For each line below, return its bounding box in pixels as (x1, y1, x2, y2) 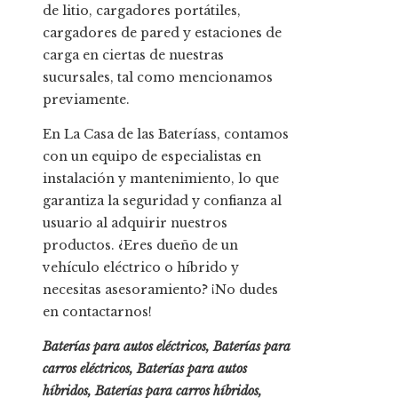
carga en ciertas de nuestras (43, 46, 224, 63)
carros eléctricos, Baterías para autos (43, 360, 247, 377)
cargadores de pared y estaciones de (43, 24, 282, 41)
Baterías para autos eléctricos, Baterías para (43, 338, 291, 354)
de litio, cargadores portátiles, (43, 2, 241, 19)
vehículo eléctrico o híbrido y (43, 259, 239, 275)
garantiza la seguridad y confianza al (43, 192, 282, 209)
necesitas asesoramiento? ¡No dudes (43, 281, 278, 298)
